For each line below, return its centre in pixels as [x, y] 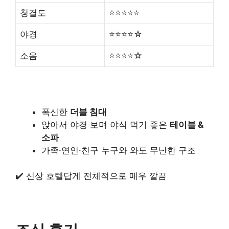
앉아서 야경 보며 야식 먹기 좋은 [106, 124]
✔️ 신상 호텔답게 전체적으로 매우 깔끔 [91, 176]
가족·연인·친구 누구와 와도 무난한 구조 [119, 150]
